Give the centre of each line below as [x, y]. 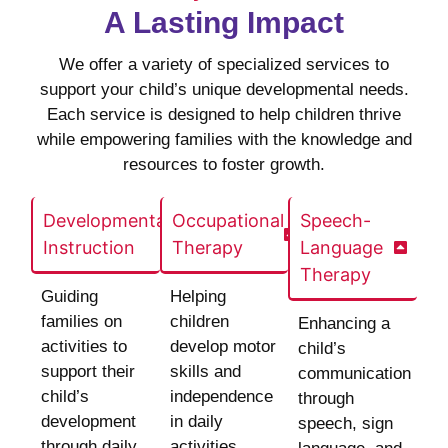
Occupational [227, 221]
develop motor [222, 347]
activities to [84, 347]
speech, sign [346, 424]
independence [221, 397]
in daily [196, 422]
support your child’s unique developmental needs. [224, 90]
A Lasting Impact [224, 23]
